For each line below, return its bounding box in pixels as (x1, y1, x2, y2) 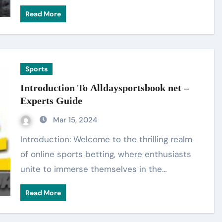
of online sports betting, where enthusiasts (20, 149, 192, 160)
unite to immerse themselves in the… (20, 164, 167, 174)
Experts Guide (20, 95, 83, 106)
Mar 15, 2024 (53, 115, 98, 125)
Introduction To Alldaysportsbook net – (20, 82, 189, 93)
